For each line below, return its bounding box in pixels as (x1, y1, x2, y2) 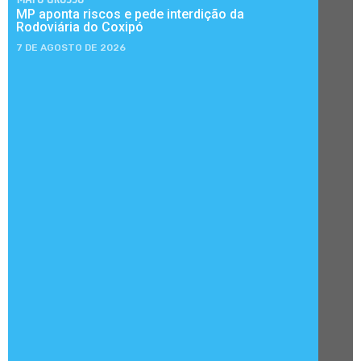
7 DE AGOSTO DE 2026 (16, 41, 126, 53)
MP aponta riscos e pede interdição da (16, 6, 244, 22)
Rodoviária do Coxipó (16, 19, 143, 35)
